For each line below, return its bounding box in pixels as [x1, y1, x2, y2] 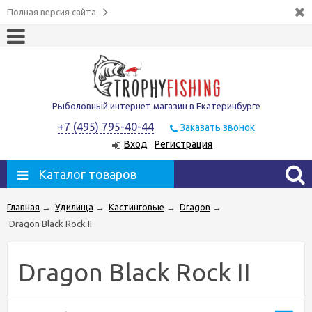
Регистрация [155, 139, 213, 150]
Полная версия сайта [7, 7, 96, 17]
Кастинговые [109, 201, 164, 212]
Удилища [55, 201, 93, 212]
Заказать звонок [179, 122, 255, 134]
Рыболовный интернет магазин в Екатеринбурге [52, 101, 260, 111]
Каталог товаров [38, 166, 136, 181]
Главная [7, 201, 40, 212]
